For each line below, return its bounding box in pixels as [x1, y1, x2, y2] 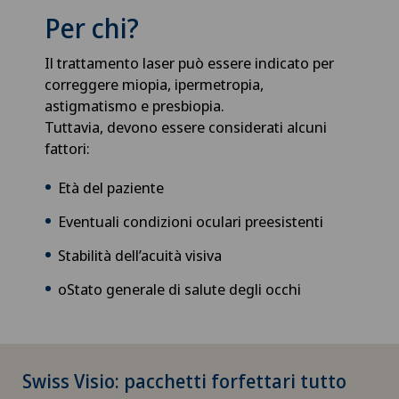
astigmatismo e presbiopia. [45, 95, 228, 117]
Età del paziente [58, 177, 167, 199]
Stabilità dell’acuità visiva [58, 245, 225, 266]
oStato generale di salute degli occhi [58, 279, 305, 300]
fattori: [45, 138, 97, 159]
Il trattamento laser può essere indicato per [45, 53, 334, 74]
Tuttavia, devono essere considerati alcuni [45, 117, 327, 138]
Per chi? [45, 10, 139, 47]
